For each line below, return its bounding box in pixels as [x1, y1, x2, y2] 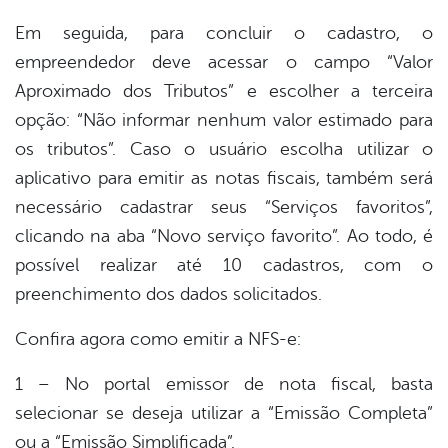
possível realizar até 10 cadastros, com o [15, 255, 433, 276]
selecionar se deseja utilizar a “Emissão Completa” [15, 403, 433, 424]
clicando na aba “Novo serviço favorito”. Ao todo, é [15, 226, 433, 247]
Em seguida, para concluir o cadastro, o [15, 23, 433, 44]
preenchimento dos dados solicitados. [15, 284, 332, 305]
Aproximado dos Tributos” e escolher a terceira [15, 81, 433, 102]
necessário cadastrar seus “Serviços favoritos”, [15, 197, 433, 218]
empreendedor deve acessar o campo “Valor [15, 52, 433, 73]
